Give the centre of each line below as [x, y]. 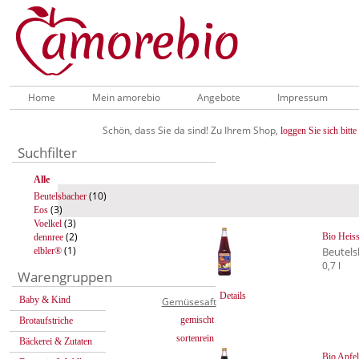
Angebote [219, 97]
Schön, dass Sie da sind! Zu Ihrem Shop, [192, 130]
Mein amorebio [126, 97]
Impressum [303, 97]
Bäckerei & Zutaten [56, 341]
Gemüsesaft [189, 302]
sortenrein [195, 338]
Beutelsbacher [60, 196]
